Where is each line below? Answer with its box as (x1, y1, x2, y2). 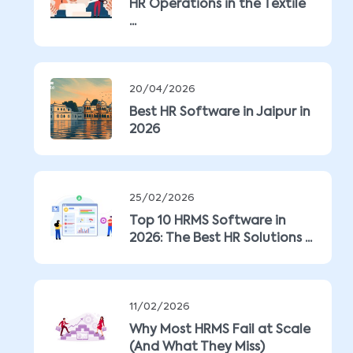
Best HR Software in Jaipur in (129, 106, 310, 119)
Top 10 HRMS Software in (129, 215, 286, 228)
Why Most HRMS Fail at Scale (129, 324, 310, 336)
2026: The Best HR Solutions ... (129, 232, 312, 245)
